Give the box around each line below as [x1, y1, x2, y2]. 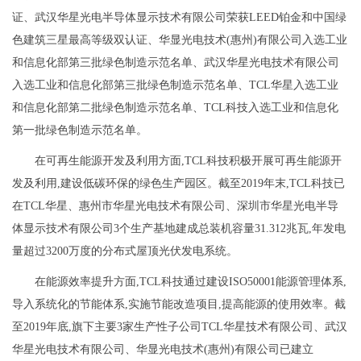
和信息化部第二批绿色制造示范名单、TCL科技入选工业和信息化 [12, 102, 338, 114]
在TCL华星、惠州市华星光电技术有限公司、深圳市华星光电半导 [12, 200, 338, 213]
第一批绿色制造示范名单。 [12, 124, 147, 137]
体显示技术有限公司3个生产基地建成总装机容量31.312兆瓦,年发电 [12, 222, 346, 235]
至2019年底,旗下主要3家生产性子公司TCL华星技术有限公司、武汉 [12, 321, 347, 334]
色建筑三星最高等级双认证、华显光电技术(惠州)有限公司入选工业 [12, 34, 347, 47]
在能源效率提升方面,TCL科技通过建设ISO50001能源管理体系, [35, 276, 346, 288]
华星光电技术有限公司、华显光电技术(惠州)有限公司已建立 [12, 343, 313, 356]
